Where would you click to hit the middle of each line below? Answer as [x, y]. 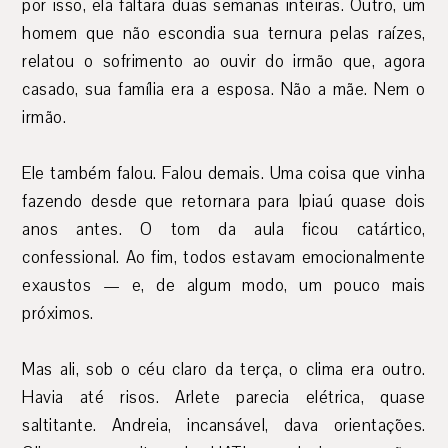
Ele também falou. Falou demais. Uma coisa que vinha [224, 174]
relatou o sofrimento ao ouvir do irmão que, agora [224, 62]
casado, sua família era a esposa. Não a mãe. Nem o [224, 90]
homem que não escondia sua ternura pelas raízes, [224, 34]
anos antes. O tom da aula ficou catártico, [224, 230]
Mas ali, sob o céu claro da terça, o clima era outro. [224, 370]
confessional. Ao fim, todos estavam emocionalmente [224, 258]
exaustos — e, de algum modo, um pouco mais [224, 286]
